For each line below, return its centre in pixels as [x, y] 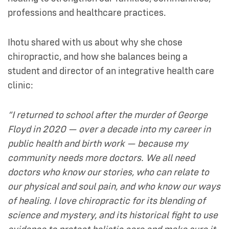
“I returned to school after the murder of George [108, 115]
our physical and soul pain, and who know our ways [114, 187]
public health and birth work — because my [98, 144]
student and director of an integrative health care [111, 71]
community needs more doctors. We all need [101, 158]
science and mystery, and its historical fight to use [113, 215]
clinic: [20, 85]
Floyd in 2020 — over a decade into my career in [109, 129]
